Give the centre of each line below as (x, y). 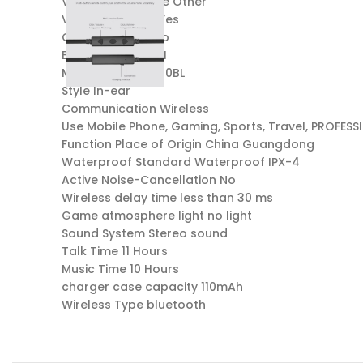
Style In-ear (96, 91)
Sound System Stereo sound (145, 233)
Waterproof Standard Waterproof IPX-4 (181, 162)
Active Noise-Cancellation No (149, 180)
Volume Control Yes (120, 19)
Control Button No (115, 37)
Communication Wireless (135, 109)
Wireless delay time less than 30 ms (167, 198)
